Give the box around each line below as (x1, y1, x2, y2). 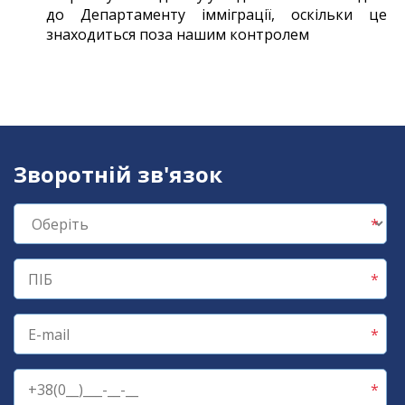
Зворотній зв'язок (14, 159, 222, 189)
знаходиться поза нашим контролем (46, 24, 309, 44)
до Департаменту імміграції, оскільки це (46, 5, 387, 24)
